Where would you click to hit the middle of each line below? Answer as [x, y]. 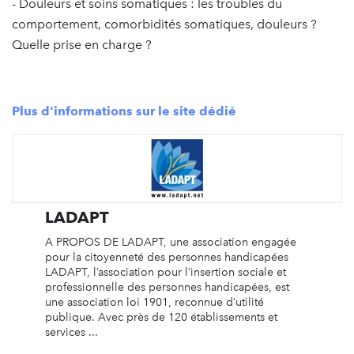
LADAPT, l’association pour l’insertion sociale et [165, 272]
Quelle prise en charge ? [82, 44]
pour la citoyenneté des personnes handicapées [166, 257]
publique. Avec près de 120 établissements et [161, 317]
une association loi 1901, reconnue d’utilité [154, 302]
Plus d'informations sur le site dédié [124, 111]
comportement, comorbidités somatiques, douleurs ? [164, 24]
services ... [71, 332]
